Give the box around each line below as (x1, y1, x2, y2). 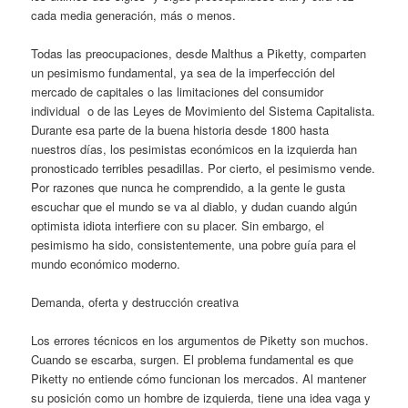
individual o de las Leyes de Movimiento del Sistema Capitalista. (31, 101, 376, 119)
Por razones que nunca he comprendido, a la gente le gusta (31, 178, 346, 196)
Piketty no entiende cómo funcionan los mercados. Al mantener (31, 369, 367, 387)
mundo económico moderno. (31, 254, 181, 272)
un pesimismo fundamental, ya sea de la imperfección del (31, 63, 336, 81)
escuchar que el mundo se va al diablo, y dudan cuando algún (31, 197, 358, 215)
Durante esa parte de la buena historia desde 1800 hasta (31, 120, 330, 138)
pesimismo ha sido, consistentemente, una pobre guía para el (31, 235, 357, 253)
